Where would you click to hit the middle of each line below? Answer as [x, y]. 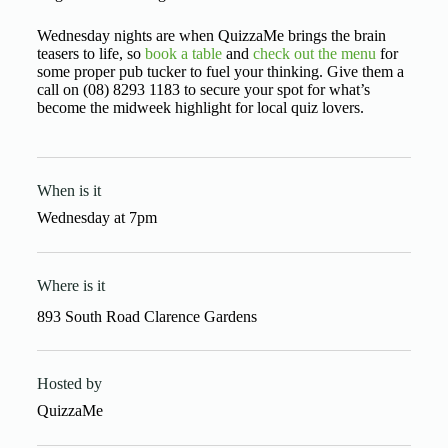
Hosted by [69, 383]
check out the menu [314, 53]
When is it [68, 190]
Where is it [70, 285]
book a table [183, 53]
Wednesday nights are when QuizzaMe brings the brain [211, 35]
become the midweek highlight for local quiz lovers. [200, 107]
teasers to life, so [90, 53]
